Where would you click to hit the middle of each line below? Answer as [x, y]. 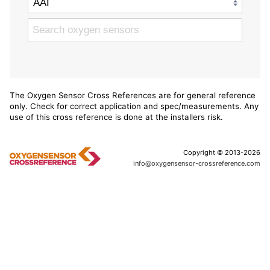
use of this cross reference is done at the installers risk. [116, 117]
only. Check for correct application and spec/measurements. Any [134, 106]
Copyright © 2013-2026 [222, 153]
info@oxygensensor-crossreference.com [197, 164]
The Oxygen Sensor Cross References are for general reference [132, 96]
